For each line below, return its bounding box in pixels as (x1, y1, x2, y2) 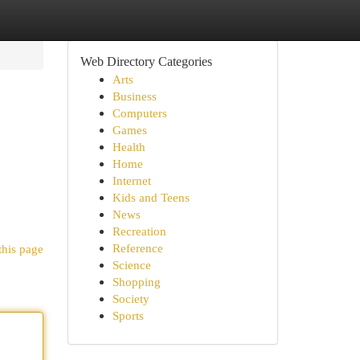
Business (112, 89, 157, 103)
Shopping (112, 275, 161, 288)
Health (112, 140, 145, 153)
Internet (112, 174, 151, 187)
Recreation (112, 224, 166, 238)
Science (112, 258, 151, 272)
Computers (112, 106, 167, 120)
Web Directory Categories (80, 55, 212, 68)
